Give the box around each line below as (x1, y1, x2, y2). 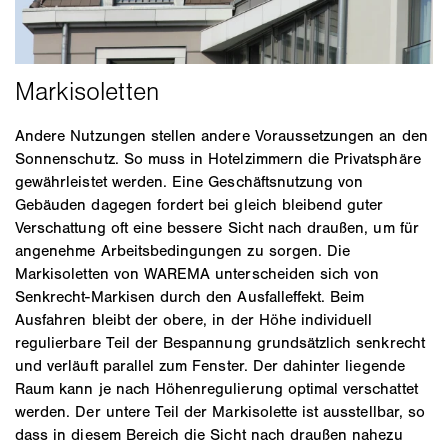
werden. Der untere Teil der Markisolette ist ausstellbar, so (15, 401, 425, 421)
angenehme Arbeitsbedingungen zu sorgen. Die (15, 240, 351, 260)
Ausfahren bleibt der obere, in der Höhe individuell (15, 309, 373, 329)
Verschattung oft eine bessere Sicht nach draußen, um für (15, 217, 419, 237)
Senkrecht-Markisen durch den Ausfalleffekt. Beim (15, 286, 365, 306)
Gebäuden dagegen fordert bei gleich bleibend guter (15, 194, 384, 214)
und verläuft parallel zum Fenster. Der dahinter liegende (15, 355, 405, 375)
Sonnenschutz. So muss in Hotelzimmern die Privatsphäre (15, 148, 421, 168)
